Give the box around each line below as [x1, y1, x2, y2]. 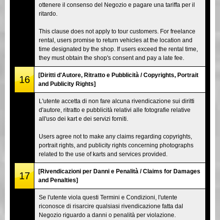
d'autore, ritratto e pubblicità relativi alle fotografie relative [39, 106, 191, 113]
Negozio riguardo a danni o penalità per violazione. [39, 211, 176, 219]
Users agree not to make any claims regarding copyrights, [39, 133, 192, 140]
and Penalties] [38, 176, 78, 184]
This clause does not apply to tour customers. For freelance [39, 27, 195, 35]
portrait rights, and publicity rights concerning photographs [39, 141, 193, 149]
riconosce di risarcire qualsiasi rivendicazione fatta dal [39, 202, 183, 210]
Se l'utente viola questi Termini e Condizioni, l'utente [39, 193, 177, 201]
